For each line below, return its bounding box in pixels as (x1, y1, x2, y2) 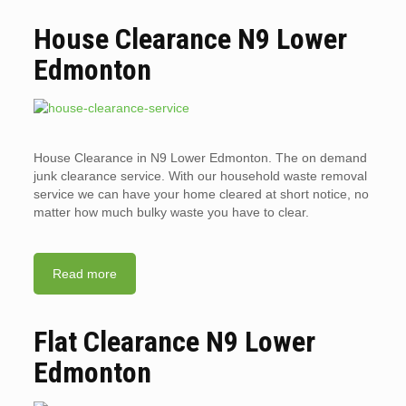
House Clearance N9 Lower (33, 22, 347, 56)
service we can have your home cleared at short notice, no (33, 187, 369, 201)
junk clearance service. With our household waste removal (33, 169, 367, 183)
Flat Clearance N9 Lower (33, 324, 315, 359)
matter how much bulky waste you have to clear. (33, 205, 309, 219)
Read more (52, 266, 117, 281)
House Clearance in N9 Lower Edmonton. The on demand (33, 150, 367, 165)
